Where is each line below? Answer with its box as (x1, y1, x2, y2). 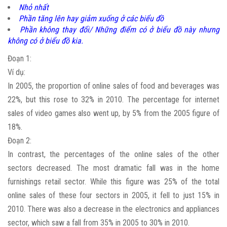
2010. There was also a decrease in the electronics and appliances (8, 204, 219, 214)
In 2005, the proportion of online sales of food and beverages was (8, 81, 219, 91)
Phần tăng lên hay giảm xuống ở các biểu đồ (19, 14, 164, 24)
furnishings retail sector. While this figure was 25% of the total (8, 177, 219, 187)
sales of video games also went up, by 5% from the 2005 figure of (8, 108, 219, 119)
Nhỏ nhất (19, 3, 49, 13)
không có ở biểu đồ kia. (8, 36, 85, 46)
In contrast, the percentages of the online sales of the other (8, 149, 219, 160)
